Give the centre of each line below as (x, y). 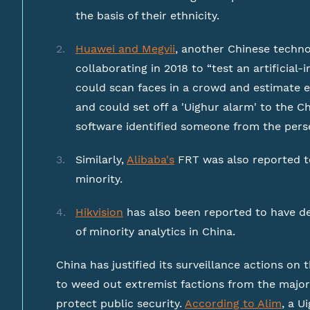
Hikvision (99, 212)
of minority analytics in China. (155, 231)
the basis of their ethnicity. (147, 16)
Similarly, (101, 159)
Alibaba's (151, 159)
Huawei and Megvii (125, 49)
